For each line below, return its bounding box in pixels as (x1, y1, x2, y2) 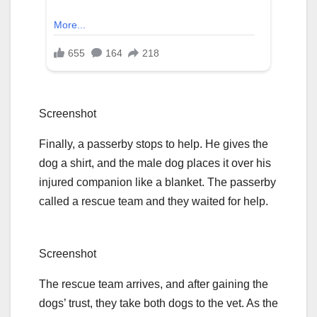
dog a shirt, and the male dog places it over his (39, 156, 271, 169)
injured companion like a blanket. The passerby (39, 175, 276, 188)
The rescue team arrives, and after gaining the (39, 277, 268, 290)
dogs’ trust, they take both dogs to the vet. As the (39, 296, 278, 309)
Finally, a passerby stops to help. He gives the (39, 137, 268, 150)
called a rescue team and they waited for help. (39, 195, 268, 207)
